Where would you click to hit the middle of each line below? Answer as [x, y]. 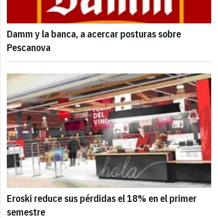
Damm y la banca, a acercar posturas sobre [94, 34]
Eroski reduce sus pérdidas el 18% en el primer [102, 198]
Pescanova [29, 48]
